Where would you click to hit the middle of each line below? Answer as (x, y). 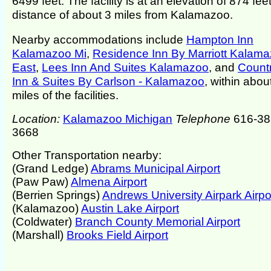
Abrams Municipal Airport (155, 169)
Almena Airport (109, 182)
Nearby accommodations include (99, 39)
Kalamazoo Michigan (118, 119)
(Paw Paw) (41, 182)
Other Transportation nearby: (87, 155)
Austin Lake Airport (130, 209)
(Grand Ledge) (51, 169)
